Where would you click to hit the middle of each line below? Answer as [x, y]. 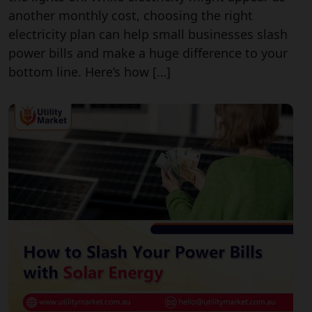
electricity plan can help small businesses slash [148, 34]
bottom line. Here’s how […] [89, 72]
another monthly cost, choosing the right [131, 16]
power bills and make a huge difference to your [148, 53]
